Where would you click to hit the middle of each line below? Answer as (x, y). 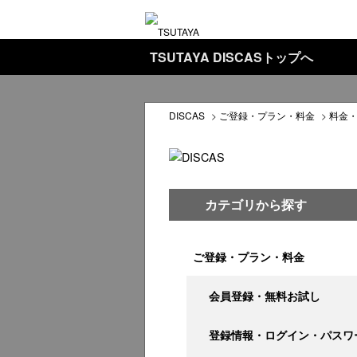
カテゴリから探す (256, 204)
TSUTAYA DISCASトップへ (231, 57)
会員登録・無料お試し (265, 296)
